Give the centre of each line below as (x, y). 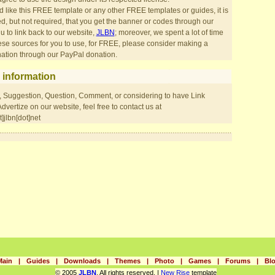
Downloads (82, 261)
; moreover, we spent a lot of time (169, 33)
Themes (128, 261)
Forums (238, 261)
